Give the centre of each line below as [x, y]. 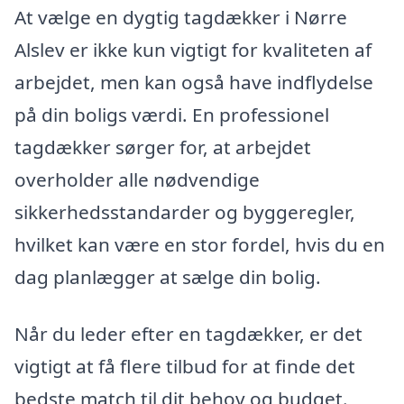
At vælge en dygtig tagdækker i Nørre [181, 17]
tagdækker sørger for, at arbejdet [163, 147]
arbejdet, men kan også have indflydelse [194, 82]
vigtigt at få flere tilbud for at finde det [185, 367]
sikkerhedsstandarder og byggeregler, [185, 211]
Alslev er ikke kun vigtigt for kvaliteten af [193, 49]
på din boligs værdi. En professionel [172, 114]
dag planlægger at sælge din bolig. [168, 276]
